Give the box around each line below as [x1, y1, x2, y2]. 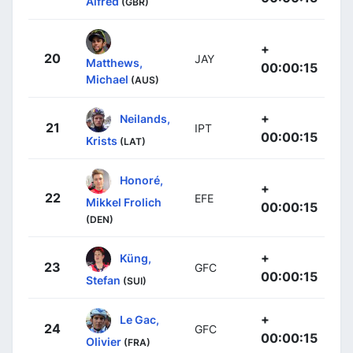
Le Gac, [120, 312, 159, 326]
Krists [86, 134, 117, 147]
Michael [86, 72, 128, 86]
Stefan [86, 273, 121, 287]
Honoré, [120, 173, 163, 187]
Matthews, [86, 56, 143, 69]
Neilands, [120, 111, 170, 125]
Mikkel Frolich [86, 195, 162, 209]
